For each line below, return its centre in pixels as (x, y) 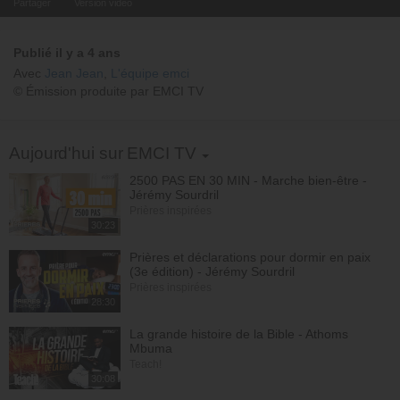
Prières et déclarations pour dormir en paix (250, 257)
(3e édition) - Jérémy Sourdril (212, 271)
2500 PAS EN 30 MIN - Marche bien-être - (248, 180)
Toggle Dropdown (250, 147)
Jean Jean (74, 73)
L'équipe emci (150, 73)
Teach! (146, 364)
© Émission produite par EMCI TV (108, 91)
